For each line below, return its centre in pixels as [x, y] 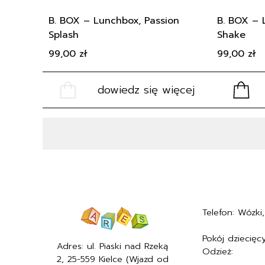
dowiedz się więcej [146, 90]
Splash [64, 35]
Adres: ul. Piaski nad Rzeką [112, 246]
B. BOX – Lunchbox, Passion [114, 21]
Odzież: [219, 252]
